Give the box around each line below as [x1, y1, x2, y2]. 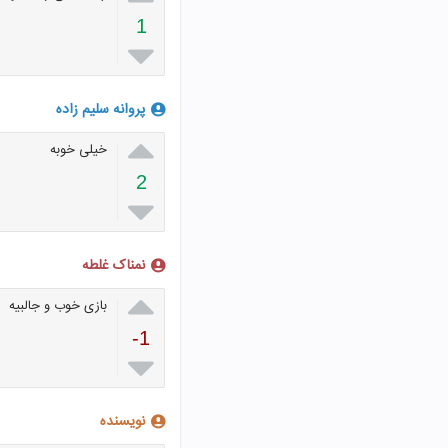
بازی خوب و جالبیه [9, 294, 107, 317]
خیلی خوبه [50, 138, 107, 161]
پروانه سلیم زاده [56, 97, 145, 122]
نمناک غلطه [82, 253, 145, 278]
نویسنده [100, 409, 145, 434]
